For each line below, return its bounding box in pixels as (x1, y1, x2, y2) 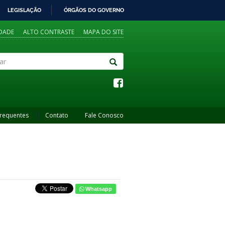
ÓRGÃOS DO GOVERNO (64, 6, 124, 14)
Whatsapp (83, 186, 112, 192)
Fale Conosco (85, 111, 124, 120)
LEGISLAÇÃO (8, 6, 41, 14)
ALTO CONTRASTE (23, 28, 74, 36)
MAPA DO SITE (83, 28, 124, 36)
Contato (45, 111, 68, 120)
